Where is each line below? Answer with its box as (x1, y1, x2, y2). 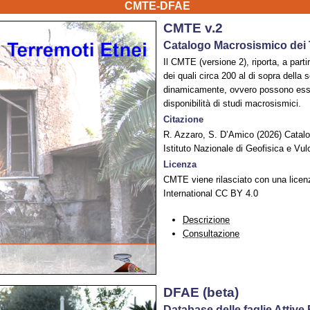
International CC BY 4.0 (163, 188, 258, 199)
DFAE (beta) (163, 285, 239, 300)
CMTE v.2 (163, 21, 223, 35)
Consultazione (183, 228, 239, 239)
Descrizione (183, 215, 230, 225)
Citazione (163, 114, 203, 125)
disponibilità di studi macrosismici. (163, 98, 301, 109)
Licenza (163, 159, 197, 170)
